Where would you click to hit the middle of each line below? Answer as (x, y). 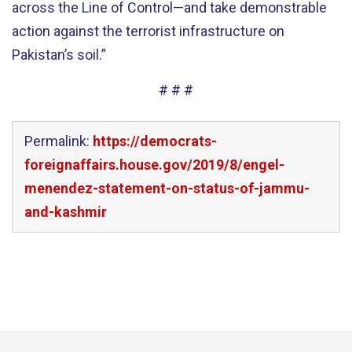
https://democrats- (155, 141)
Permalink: (59, 141)
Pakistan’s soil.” (59, 55)
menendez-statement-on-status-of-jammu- (167, 188)
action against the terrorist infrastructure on (148, 31)
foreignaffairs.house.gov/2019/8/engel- (154, 165)
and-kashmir (66, 212)
